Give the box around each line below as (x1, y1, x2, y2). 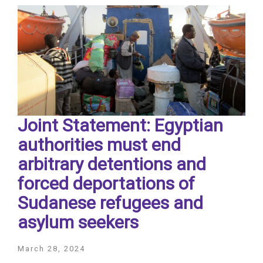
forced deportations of (18, 173, 195, 194)
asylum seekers (18, 211, 139, 232)
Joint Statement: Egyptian (18, 114, 223, 136)
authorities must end (18, 134, 181, 155)
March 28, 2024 (18, 244, 85, 253)
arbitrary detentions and (18, 153, 206, 174)
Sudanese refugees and (18, 192, 203, 213)
